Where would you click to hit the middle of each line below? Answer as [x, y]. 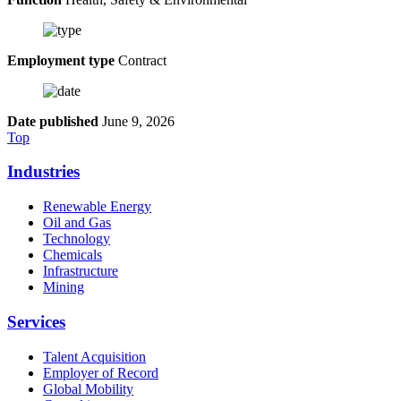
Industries [43, 172]
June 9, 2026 [137, 121]
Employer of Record [101, 372]
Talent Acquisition [94, 356]
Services [36, 321]
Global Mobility [88, 388]
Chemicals [73, 255]
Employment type [61, 60]
